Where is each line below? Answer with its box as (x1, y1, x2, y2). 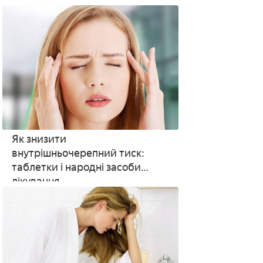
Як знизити (11, 133, 66, 146)
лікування (11, 175, 59, 188)
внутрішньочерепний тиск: (11, 147, 144, 160)
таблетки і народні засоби (11, 161, 141, 174)
